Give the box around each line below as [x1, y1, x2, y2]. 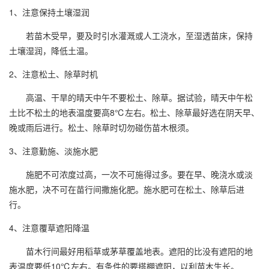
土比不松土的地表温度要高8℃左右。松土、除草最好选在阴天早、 [9, 106, 259, 118]
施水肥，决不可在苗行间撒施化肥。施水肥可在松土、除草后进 [9, 183, 244, 195]
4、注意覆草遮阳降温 [9, 222, 99, 234]
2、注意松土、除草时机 [9, 68, 107, 80]
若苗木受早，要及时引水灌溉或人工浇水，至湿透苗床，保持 [9, 29, 253, 41]
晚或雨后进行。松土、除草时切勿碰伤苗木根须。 [9, 121, 194, 133]
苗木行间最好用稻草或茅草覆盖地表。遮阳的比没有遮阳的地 [9, 245, 253, 257]
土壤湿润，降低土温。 [9, 44, 93, 56]
